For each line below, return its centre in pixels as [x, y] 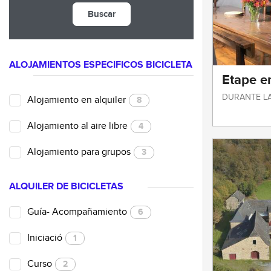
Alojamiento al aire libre [77, 126]
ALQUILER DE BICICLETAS [66, 186]
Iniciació [45, 238]
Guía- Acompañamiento [77, 212]
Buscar [101, 14]
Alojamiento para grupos [79, 152]
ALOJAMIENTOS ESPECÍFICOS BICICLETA [101, 65]
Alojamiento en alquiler [77, 100]
